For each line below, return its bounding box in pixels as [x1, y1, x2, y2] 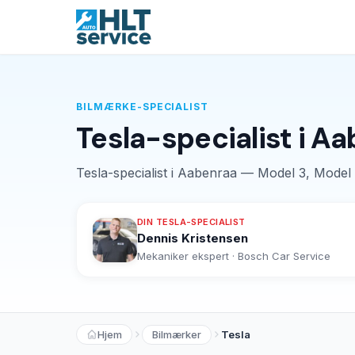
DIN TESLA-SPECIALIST [137, 216, 246, 227]
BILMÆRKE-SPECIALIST [76, 101, 209, 113]
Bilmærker [152, 327, 201, 341]
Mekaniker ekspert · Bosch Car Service [137, 250, 330, 262]
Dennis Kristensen [137, 231, 248, 246]
